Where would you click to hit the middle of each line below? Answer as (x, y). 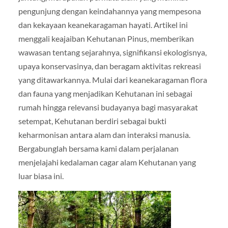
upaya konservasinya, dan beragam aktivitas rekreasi (109, 66)
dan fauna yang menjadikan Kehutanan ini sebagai (105, 93)
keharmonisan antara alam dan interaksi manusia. (104, 134)
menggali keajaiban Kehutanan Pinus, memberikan (106, 38)
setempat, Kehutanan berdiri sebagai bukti (92, 121)
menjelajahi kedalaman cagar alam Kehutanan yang (107, 162)
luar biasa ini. (41, 176)
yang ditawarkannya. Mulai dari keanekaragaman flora (112, 79)
